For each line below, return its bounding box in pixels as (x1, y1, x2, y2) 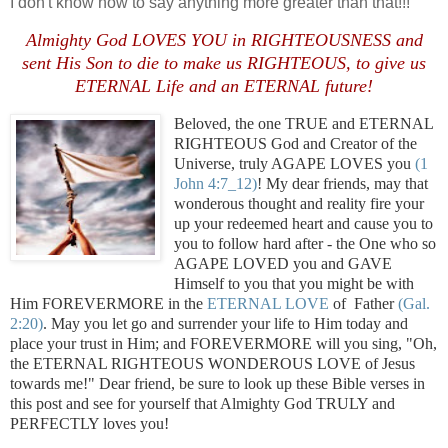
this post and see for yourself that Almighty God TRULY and (10, 394, 395, 412)
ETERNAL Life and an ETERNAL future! (75, 75, 373, 96)
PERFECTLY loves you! (10, 414, 169, 432)
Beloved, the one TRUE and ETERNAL (174, 114, 433, 132)
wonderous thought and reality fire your (174, 194, 424, 212)
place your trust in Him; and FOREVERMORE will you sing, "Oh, (10, 334, 437, 352)
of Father (329, 294, 398, 312)
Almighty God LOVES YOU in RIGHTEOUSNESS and (25, 29, 423, 50)
